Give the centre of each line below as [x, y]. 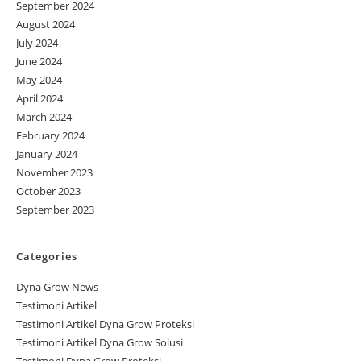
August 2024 [46, 24]
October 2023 [48, 191]
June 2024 [39, 61]
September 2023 [55, 209]
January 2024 [47, 154]
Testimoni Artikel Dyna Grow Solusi [100, 342]
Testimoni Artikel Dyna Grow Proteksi [105, 324]
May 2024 [39, 79]
